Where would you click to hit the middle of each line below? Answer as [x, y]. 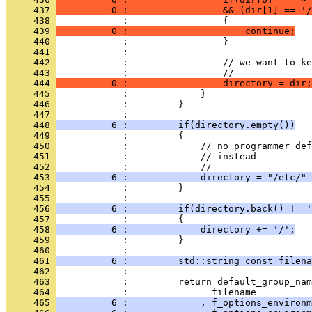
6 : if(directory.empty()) [175, 125]
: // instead [156, 156]
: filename [156, 292]
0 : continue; [175, 31]
